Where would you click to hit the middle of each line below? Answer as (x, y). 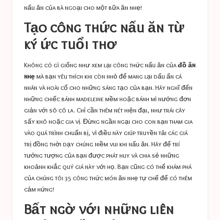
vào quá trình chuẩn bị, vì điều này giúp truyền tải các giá (106, 133)
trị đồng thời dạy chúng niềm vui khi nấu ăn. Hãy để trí (102, 144)
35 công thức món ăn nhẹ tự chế (112, 178)
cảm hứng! (39, 189)
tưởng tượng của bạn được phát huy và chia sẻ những (102, 155)
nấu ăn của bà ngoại (53, 7)
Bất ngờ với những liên (99, 209)
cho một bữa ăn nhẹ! (112, 7)
